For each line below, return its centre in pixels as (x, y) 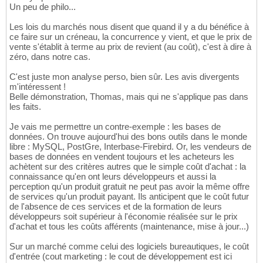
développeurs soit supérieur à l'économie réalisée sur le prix (124, 216)
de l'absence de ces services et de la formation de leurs (116, 206)
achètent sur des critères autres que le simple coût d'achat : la (128, 166)
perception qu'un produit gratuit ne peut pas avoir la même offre (129, 186)
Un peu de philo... (43, 6)
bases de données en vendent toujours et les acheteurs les (122, 156)
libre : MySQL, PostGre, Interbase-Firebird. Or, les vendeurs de (130, 146)
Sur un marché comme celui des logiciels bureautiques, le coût (129, 246)
